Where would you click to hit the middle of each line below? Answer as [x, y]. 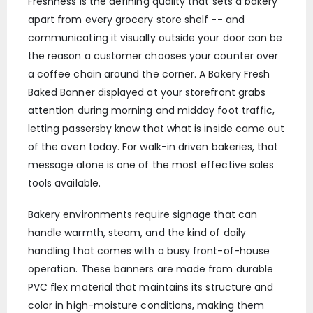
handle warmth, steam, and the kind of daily [137, 232]
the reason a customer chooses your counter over [153, 56]
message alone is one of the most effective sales [151, 165]
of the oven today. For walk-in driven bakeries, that [153, 147]
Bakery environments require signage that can [142, 214]
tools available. [64, 183]
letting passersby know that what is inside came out [156, 129]
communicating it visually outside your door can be [155, 38]
